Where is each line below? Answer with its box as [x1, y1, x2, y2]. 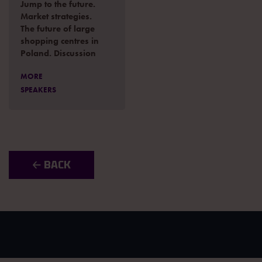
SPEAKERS [20, 85, 56, 94]
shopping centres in [20, 35, 99, 46]
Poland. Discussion [20, 47, 96, 58]
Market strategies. [20, 11, 92, 22]
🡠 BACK [32, 157, 71, 171]
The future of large [20, 23, 95, 34]
